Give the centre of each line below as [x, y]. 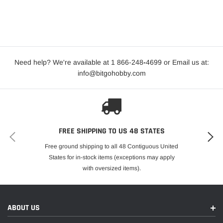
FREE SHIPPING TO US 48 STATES [111, 131]
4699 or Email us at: [177, 62]
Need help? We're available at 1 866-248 [79, 62]
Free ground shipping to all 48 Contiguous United [111, 146]
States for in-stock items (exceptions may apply [111, 157]
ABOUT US [24, 208]
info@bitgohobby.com [111, 73]
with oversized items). [111, 168]
